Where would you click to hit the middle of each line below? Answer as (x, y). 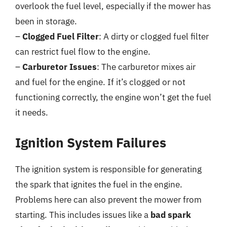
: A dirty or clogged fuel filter (154, 36)
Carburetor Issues (60, 67)
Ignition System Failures (91, 142)
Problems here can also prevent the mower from (108, 199)
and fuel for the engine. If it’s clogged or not (100, 82)
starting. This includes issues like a (83, 215)
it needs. (32, 112)
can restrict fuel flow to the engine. (83, 52)
